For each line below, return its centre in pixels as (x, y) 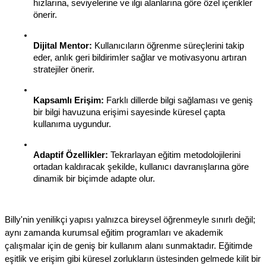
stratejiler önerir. (64, 70)
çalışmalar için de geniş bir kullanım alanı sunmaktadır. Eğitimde (129, 246)
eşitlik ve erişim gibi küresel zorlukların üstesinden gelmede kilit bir (133, 259)
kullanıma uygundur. (72, 124)
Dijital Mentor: (63, 46)
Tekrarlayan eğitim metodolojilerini (174, 155)
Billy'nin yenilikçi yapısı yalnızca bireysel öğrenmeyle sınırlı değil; (130, 220)
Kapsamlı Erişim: (69, 101)
